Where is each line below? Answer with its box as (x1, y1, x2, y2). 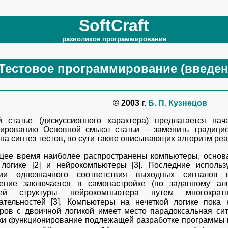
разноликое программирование (62, 35, 166, 43)
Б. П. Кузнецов (148, 99, 207, 107)
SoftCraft (79, 16, 149, 35)
